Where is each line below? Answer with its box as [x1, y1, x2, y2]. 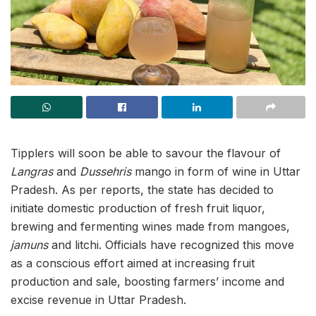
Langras [11, 164, 53, 178]
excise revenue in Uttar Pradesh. [11, 293, 186, 307]
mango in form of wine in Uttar [135, 164, 300, 178]
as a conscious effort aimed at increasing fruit [11, 256, 255, 270]
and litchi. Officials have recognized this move [48, 238, 294, 252]
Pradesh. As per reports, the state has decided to [11, 183, 274, 197]
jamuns [11, 238, 48, 252]
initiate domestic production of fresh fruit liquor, [11, 201, 265, 215]
